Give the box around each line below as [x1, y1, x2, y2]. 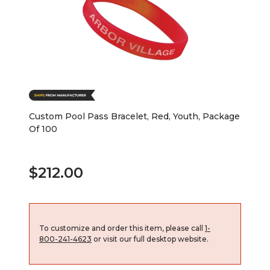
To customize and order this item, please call [39, 223, 205, 233]
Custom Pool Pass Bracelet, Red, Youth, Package [29, 110, 240, 122]
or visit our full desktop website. [92, 234, 209, 243]
